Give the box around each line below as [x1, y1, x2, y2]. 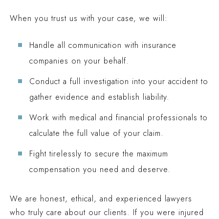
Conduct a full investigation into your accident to [29, 76, 208, 87]
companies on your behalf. [29, 55, 129, 66]
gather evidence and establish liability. [29, 91, 170, 103]
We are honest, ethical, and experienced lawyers [10, 193, 192, 204]
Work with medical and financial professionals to [29, 112, 208, 123]
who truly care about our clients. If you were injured [10, 207, 204, 218]
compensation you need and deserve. [29, 164, 171, 175]
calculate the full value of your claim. [29, 128, 164, 139]
